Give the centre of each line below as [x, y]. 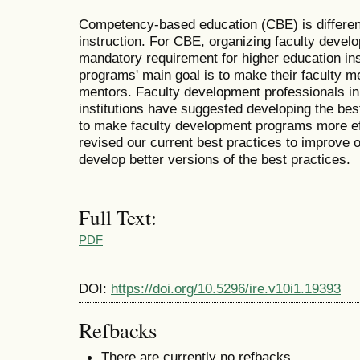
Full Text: [118, 217]
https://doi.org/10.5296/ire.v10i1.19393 [226, 289]
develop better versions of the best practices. [215, 160]
